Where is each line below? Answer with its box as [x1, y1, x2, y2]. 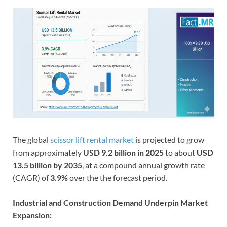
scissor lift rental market [50, 134, 134, 144]
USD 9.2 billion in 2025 [83, 147, 164, 157]
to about [164, 147, 197, 157]
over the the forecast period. [68, 172, 167, 182]
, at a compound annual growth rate [82, 160, 205, 170]
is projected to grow [134, 134, 204, 144]
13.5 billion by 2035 [13, 160, 82, 170]
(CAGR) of [13, 172, 50, 182]
